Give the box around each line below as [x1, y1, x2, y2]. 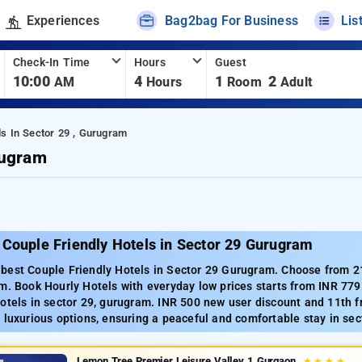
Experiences [26, 12, 99, 28]
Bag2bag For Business [165, 12, 299, 28]
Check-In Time [12, 56, 90, 69]
